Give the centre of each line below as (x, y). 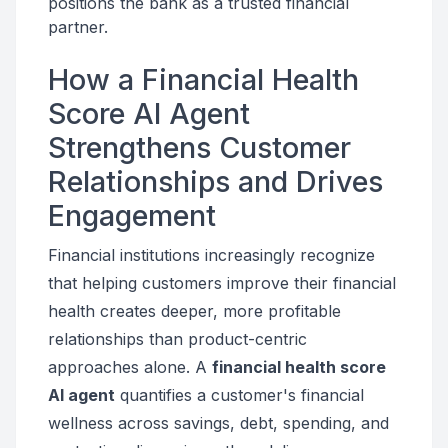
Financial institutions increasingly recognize (211, 255)
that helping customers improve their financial (222, 283)
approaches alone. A (130, 367)
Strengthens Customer (199, 147)
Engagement (132, 215)
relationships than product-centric (177, 339)
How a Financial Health (203, 79)
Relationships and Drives (215, 181)
